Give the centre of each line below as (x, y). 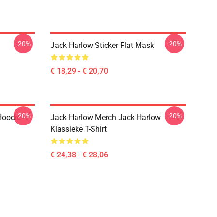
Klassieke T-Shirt (78, 129)
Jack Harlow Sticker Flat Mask (102, 45)
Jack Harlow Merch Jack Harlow (106, 117)
